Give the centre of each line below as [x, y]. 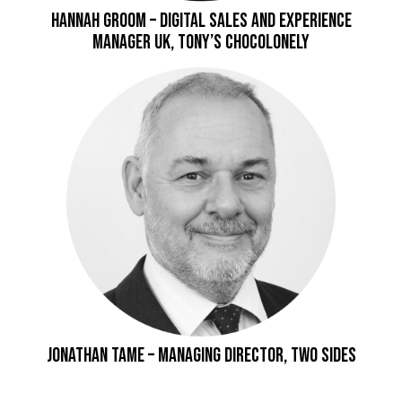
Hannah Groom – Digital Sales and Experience [201, 21]
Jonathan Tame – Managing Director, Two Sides [201, 355]
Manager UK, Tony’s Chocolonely [201, 42]
